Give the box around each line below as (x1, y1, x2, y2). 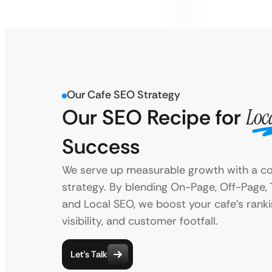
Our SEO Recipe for (62, 104, 246, 131)
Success (62, 133, 140, 160)
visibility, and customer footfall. (62, 214, 218, 228)
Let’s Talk (70, 248, 107, 260)
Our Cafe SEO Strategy (67, 87, 180, 102)
